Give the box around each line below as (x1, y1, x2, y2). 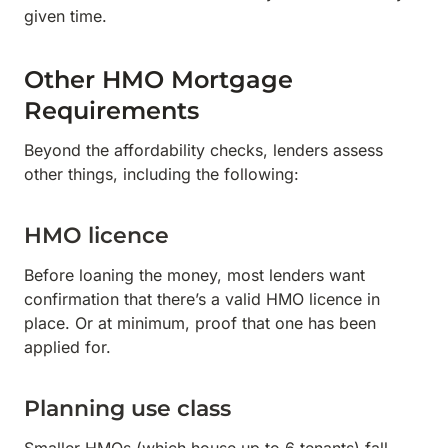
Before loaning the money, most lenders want (24, 265, 365, 285)
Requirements (24, 96, 199, 125)
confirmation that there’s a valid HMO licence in (24, 289, 380, 309)
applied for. (24, 337, 111, 357)
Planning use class (24, 395, 237, 422)
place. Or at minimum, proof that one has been (24, 313, 376, 333)
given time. (24, 6, 107, 26)
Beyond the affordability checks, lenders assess (24, 140, 383, 160)
